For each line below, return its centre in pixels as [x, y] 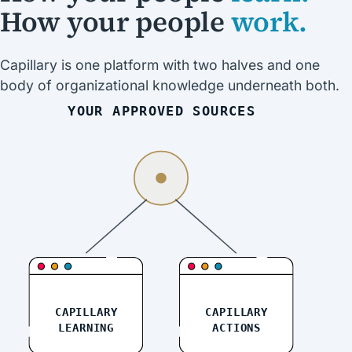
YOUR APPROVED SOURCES [161, 110]
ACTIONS [236, 328]
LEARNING [86, 328]
